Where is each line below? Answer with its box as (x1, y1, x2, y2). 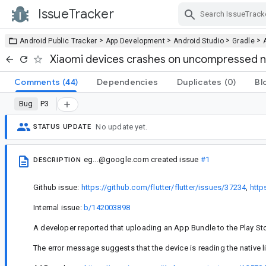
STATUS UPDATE (33, 123, 91, 131)
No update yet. (96, 122, 148, 132)
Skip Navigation (145, 19, 211, 30)
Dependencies (97, 76, 158, 87)
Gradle (232, 36, 255, 45)
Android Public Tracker (20, 36, 97, 45)
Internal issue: (33, 202, 84, 212)
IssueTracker (38, 6, 114, 22)
